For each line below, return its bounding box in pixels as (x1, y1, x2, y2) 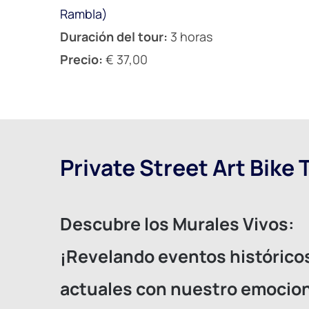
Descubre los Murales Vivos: (60, 212, 295, 236)
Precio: (60, 50, 106, 68)
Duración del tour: (60, 28, 168, 45)
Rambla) (60, 5, 108, 22)
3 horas (168, 28, 212, 45)
